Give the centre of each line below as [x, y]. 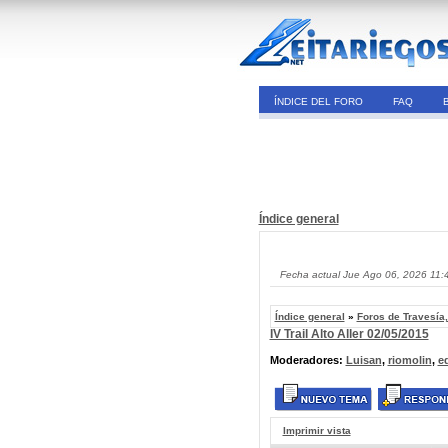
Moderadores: [307, 360]
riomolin [409, 360]
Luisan [363, 360]
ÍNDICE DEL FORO [318, 101]
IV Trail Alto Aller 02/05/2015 [349, 334]
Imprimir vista [316, 430]
